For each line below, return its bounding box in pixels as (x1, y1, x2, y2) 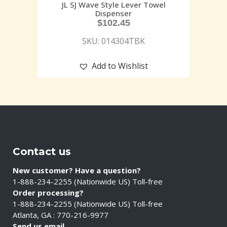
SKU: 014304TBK (82, 35, 145, 47)
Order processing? (13, 187, 84, 198)
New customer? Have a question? (13, 165, 141, 175)
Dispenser (95, 8, 132, 18)
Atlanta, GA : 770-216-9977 (13, 210, 108, 220)
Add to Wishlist (92, 60, 148, 71)
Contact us (13, 145, 71, 158)
